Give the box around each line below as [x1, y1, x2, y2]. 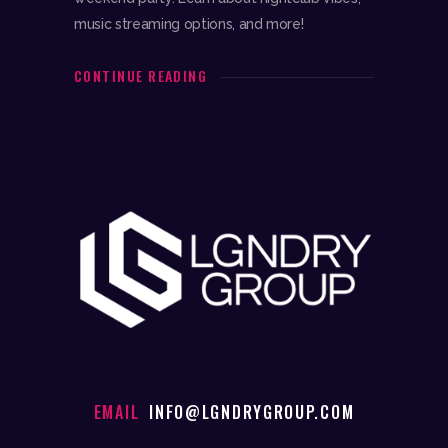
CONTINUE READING [74, 65, 208, 87]
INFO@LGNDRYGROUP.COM [149, 400, 355, 425]
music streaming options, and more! [74, 16, 304, 33]
